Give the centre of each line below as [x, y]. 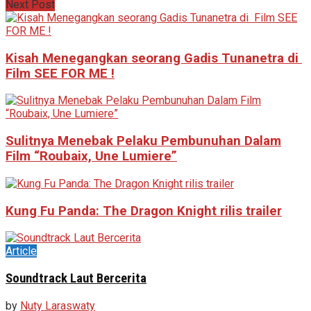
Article [21, 251]
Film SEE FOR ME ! [60, 73]
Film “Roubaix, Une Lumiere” [91, 157]
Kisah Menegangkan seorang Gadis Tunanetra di [154, 58]
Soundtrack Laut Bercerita [76, 278]
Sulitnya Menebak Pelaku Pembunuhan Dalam [143, 141]
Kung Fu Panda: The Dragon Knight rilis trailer [144, 211]
